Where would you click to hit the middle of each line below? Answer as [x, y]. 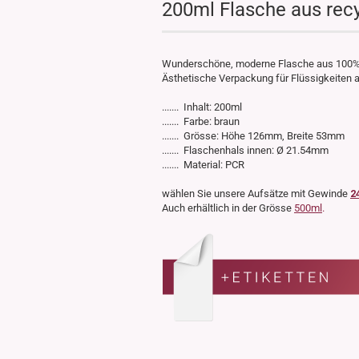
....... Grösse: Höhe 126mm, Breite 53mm [253, 136]
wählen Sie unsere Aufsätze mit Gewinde [256, 194]
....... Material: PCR [203, 165]
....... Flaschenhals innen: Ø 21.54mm [245, 150]
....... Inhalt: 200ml [202, 107]
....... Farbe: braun [201, 121]
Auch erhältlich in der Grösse [228, 208]
